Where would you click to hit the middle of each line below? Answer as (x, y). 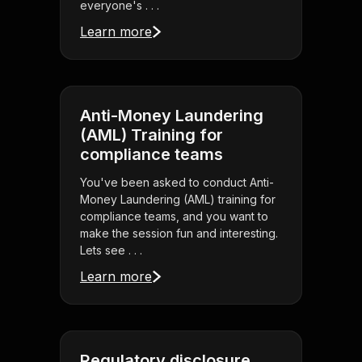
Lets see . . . (111, 250)
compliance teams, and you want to (174, 217)
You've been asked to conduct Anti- (177, 183)
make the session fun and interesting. (179, 234)
